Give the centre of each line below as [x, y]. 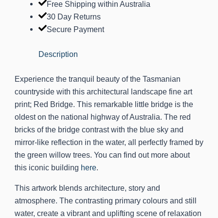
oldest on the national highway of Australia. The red [103, 117]
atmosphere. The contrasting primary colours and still [106, 201]
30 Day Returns [74, 17]
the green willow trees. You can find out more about [102, 154]
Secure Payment [76, 29]
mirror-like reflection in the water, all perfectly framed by [109, 142]
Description [58, 54]
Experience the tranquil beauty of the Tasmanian [98, 79]
